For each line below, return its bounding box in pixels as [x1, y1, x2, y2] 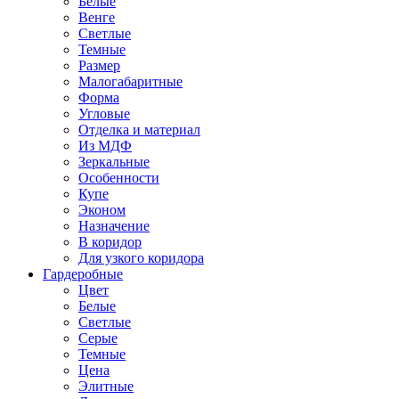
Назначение [78, 218, 150, 233]
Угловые [78, 106, 130, 121]
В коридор [78, 234, 142, 249]
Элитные [78, 379, 134, 394]
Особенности [78, 170, 159, 185]
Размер [78, 58, 120, 73]
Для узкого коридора [78, 250, 204, 265]
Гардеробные [43, 266, 123, 281]
